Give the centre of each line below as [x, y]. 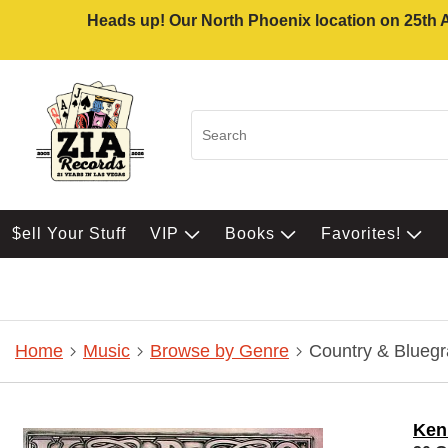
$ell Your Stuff [69, 233]
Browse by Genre [219, 351]
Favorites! [363, 233]
